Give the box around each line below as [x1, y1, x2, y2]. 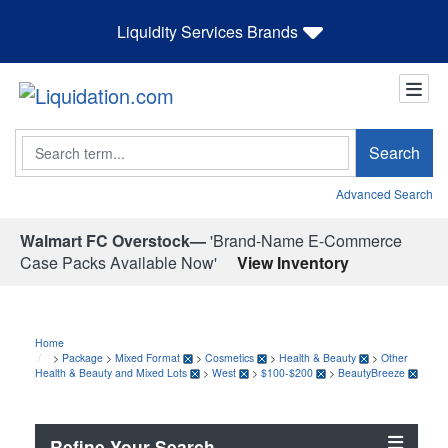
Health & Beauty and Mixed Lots [35, 364, 187, 380]
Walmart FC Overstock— [20, 228, 206, 252]
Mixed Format [115, 349, 180, 365]
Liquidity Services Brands [117, 19, 298, 43]
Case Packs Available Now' [20, 250, 217, 274]
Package [62, 349, 103, 365]
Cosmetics [205, 349, 254, 365]
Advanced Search [336, 184, 433, 202]
